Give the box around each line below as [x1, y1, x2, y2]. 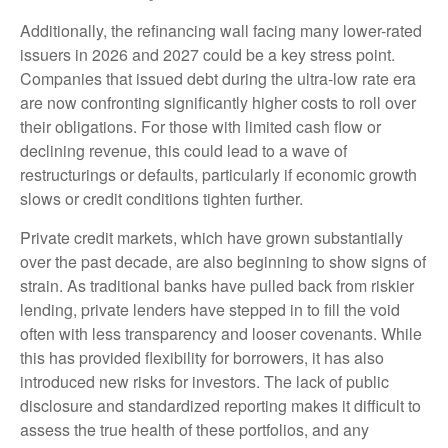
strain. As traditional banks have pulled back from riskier [20, 274, 414, 298]
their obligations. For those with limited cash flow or [20, 115, 381, 139]
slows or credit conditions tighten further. [20, 187, 303, 211]
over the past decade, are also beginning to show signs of [20, 250, 426, 274]
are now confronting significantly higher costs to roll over [20, 91, 416, 115]
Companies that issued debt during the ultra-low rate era [20, 67, 416, 91]
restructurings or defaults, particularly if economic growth [20, 163, 417, 187]
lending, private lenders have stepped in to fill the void [20, 298, 400, 322]
